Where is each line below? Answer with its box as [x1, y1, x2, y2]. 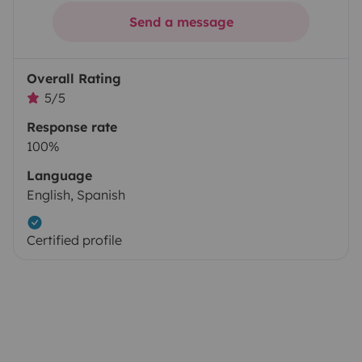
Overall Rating [27, 70, 121, 87]
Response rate [27, 119, 117, 136]
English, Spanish [27, 187, 125, 204]
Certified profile [27, 232, 122, 249]
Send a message [128, 14, 234, 31]
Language [27, 167, 92, 184]
